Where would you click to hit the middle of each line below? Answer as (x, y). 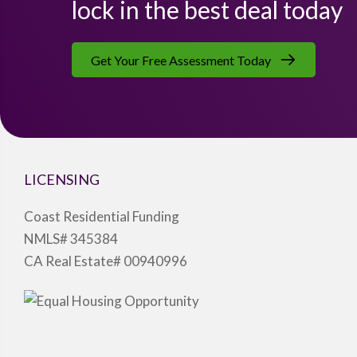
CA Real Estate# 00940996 (106, 261)
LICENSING (62, 179)
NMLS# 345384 (71, 239)
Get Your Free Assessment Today (181, 60)
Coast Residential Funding (102, 216)
